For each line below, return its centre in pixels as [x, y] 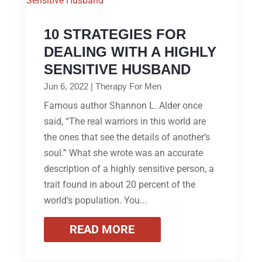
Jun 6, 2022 [66, 86]
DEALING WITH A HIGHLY [130, 51]
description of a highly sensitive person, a [129, 168]
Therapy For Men [128, 86]
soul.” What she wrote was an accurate [123, 153]
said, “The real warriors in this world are [125, 121]
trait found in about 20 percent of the [119, 184]
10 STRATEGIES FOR [115, 34]
